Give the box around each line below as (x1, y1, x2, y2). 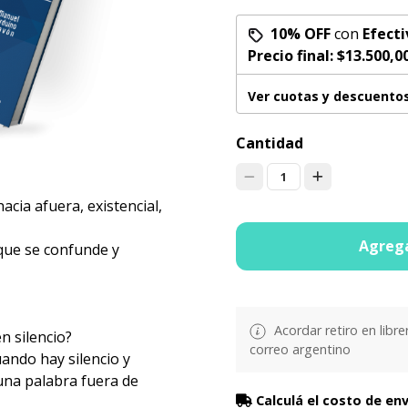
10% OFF (270, 24, 331, 44)
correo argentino (249, 341, 351, 359)
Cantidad (235, 133, 303, 153)
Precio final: (247, 46, 337, 66)
